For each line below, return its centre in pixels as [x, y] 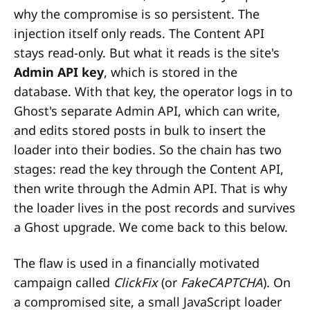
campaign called [64, 282]
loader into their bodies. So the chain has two [148, 149]
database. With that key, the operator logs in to [153, 91]
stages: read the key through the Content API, [149, 168]
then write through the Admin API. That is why [151, 188]
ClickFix [136, 282]
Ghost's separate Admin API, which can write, [147, 110]
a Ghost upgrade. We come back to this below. [151, 227]
